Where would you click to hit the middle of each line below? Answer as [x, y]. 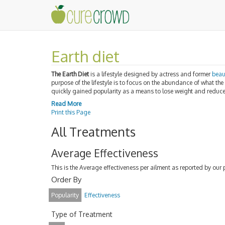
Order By [66, 180]
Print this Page [71, 112]
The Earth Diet [70, 74]
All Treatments [93, 132]
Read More [66, 104]
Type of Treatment [82, 214]
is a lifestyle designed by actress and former [150, 74]
